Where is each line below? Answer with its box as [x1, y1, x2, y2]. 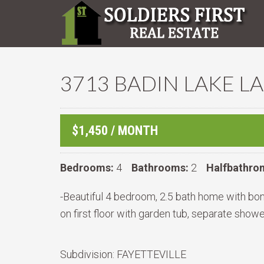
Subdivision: [60, 248, 117, 260]
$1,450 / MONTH [72, 123, 158, 138]
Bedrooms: [60, 161, 114, 174]
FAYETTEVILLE [117, 248, 186, 260]
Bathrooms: [131, 161, 189, 174]
